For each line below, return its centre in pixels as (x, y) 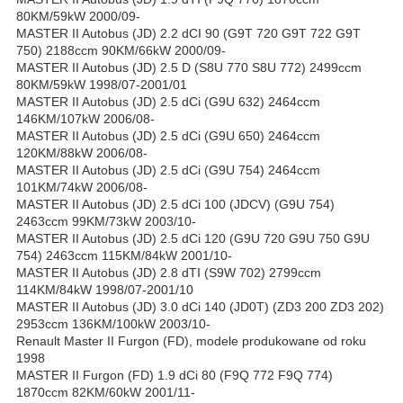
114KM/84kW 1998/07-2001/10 (105, 290)
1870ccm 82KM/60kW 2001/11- (106, 393)
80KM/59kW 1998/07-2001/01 (102, 85)
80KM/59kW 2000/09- (78, 17)
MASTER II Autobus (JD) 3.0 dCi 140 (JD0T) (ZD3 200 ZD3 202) (200, 307)
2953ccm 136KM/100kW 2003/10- (113, 324)
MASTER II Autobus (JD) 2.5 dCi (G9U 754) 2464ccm (168, 170)
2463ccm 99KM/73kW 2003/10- (106, 222)
